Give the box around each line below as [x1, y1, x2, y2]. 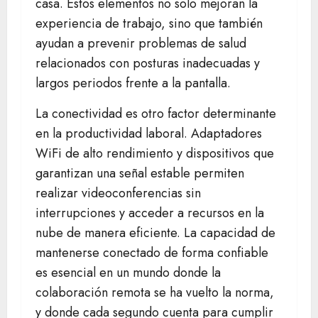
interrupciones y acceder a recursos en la [35, 204, 264, 223]
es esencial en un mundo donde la [35, 263, 221, 283]
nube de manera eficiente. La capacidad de [35, 224, 275, 243]
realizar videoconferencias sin [35, 184, 201, 203]
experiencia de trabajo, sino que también [35, 14, 263, 33]
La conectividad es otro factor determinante [35, 104, 276, 124]
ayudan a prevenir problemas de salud [35, 34, 246, 53]
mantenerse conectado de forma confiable [35, 243, 268, 263]
